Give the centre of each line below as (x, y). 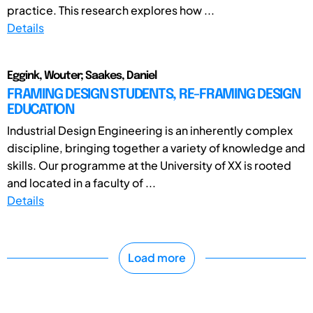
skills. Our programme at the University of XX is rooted (149, 165)
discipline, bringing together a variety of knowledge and (156, 147)
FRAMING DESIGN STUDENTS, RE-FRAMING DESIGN (154, 94)
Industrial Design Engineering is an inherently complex (150, 130)
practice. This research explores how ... (111, 10)
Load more (156, 258)
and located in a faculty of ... (81, 182)
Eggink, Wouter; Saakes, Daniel (82, 75)
